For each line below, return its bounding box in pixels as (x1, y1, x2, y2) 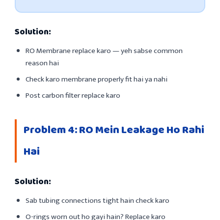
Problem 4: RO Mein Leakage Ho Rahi (24, 121, 204, 139)
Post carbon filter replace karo (26, 89, 120, 102)
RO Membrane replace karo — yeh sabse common (26, 44, 183, 57)
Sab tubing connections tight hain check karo (26, 194, 169, 207)
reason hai (26, 56, 59, 69)
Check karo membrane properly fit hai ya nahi (26, 73, 167, 85)
